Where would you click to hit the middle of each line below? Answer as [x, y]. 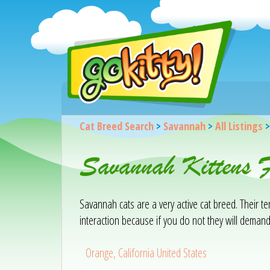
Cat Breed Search [116, 126]
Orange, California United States [146, 253]
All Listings [239, 126]
